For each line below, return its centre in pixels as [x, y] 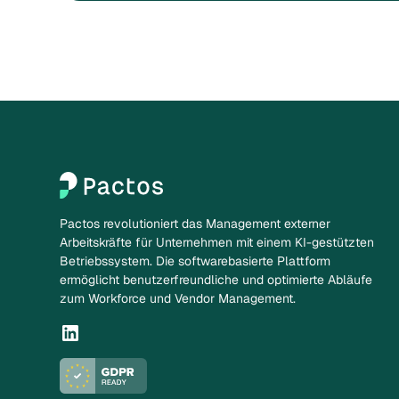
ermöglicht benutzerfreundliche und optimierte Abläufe [216, 279]
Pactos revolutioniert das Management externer [195, 223]
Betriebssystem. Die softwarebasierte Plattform [195, 261]
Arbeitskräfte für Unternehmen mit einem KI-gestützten [217, 242]
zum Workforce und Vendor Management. [178, 298]
